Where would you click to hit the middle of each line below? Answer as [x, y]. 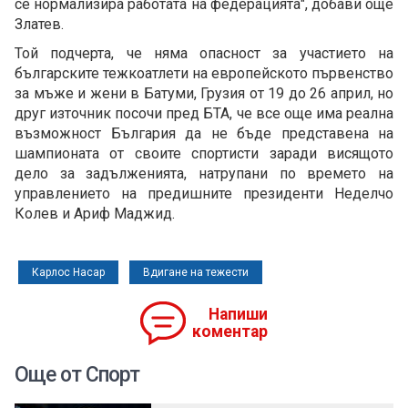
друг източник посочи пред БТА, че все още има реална [204, 114]
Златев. [39, 25]
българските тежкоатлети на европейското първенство [204, 74]
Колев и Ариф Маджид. [95, 214]
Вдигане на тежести [196, 273]
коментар [230, 332]
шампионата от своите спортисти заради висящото [204, 154]
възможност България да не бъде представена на [204, 134]
